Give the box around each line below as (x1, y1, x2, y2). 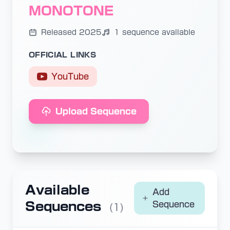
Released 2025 (41, 28, 102, 36)
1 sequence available (114, 28, 195, 36)
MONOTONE (29, 4, 113, 17)
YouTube (51, 72, 89, 81)
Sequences (25, 200, 105, 213)
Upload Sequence (55, 107, 137, 116)
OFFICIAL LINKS (29, 51, 96, 59)
